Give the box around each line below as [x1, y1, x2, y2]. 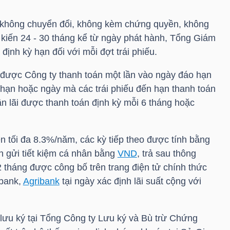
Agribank [23, 176, 60, 186]
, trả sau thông [137, 148, 196, 159]
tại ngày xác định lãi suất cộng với [59, 176, 201, 186]
